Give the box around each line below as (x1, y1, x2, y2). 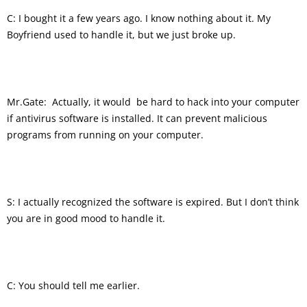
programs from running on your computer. (7, 127, 204, 141)
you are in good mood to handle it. (7, 211, 165, 225)
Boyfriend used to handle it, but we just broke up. (7, 27, 236, 41)
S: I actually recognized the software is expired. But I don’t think (7, 195, 299, 208)
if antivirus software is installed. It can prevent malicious (7, 111, 267, 125)
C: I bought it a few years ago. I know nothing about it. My (7, 11, 271, 25)
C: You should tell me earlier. (7, 278, 140, 292)
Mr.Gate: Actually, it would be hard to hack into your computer (7, 95, 299, 108)
